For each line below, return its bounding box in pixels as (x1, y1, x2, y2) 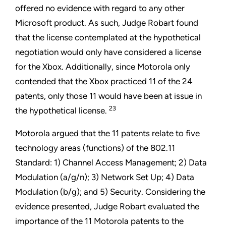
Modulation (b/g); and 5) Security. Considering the (15, 187, 205, 197)
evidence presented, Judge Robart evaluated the (15, 201, 199, 212)
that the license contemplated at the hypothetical (15, 32, 201, 43)
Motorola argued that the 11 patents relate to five (15, 128, 200, 139)
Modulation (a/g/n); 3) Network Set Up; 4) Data (15, 172, 194, 183)
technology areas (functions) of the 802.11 (15, 143, 175, 153)
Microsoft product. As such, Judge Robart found (15, 18, 198, 28)
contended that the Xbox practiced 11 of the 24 (15, 76, 193, 87)
